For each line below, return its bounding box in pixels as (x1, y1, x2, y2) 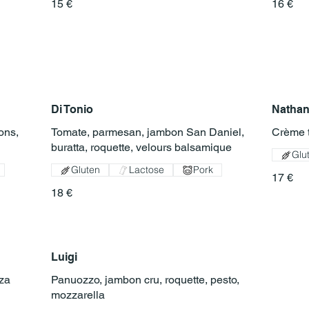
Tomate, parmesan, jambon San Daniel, (51, 126, 244, 139)
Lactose (129, 163, 164, 177)
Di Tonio (51, 103, 93, 117)
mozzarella (51, 288, 105, 302)
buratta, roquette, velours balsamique (51, 141, 232, 154)
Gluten (71, 163, 100, 177)
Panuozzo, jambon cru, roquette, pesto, (51, 273, 239, 287)
